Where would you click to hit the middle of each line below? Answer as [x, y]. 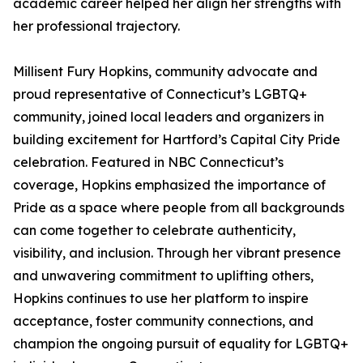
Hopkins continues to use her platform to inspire [161, 298]
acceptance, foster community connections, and [163, 321]
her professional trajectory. [96, 26]
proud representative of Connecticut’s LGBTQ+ [160, 94]
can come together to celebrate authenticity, [154, 230]
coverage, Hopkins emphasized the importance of [169, 185]
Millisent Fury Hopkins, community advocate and [165, 71]
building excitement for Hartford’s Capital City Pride [177, 139]
